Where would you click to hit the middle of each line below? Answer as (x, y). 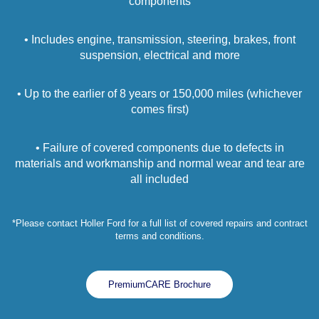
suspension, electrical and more (159, 56)
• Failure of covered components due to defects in (159, 148)
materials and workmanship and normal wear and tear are (159, 164)
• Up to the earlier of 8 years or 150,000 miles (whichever (159, 94)
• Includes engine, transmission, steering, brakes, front (159, 40)
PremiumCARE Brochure (159, 285)
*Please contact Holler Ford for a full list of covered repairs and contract (159, 224)
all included (159, 179)
